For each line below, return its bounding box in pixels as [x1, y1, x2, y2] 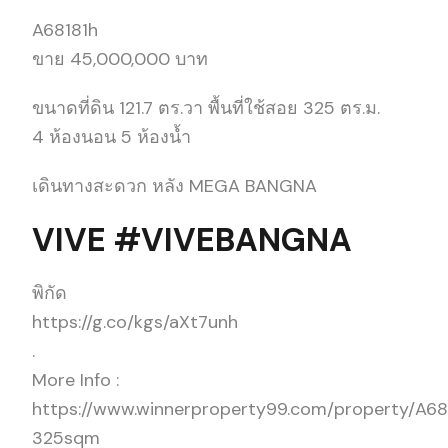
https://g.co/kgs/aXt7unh [32, 309, 238, 334]
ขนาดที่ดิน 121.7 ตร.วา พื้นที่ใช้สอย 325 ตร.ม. [32, 95, 380, 120]
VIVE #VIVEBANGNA [32, 218, 352, 261]
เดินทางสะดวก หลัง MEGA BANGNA [32, 173, 317, 198]
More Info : [32, 367, 119, 392]
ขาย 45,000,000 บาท [32, 46, 208, 71]
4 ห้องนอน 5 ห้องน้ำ [32, 124, 191, 149]
